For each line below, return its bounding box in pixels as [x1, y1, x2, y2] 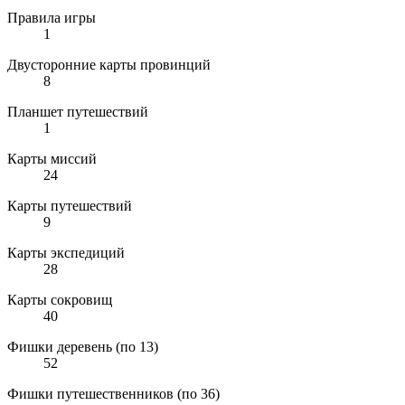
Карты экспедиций [7, 245, 125, 261]
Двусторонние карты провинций [7, 57, 211, 73]
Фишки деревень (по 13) [7, 339, 158, 355]
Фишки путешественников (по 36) [7, 386, 220, 402]
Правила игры [7, 10, 96, 26]
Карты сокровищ [7, 292, 112, 308]
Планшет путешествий [7, 104, 148, 120]
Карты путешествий [7, 198, 132, 214]
